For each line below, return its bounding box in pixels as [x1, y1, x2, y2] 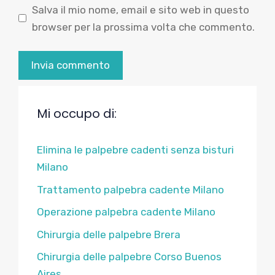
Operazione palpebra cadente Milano [37, 206, 215, 218]
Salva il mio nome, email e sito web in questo [31, 3, 249, 16]
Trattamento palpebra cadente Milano [37, 183, 224, 196]
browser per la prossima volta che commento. [31, 20, 255, 33]
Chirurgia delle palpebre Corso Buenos [37, 250, 222, 263]
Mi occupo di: [37, 105, 117, 122]
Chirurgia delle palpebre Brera [37, 228, 180, 241]
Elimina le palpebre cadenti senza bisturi [37, 144, 234, 156]
